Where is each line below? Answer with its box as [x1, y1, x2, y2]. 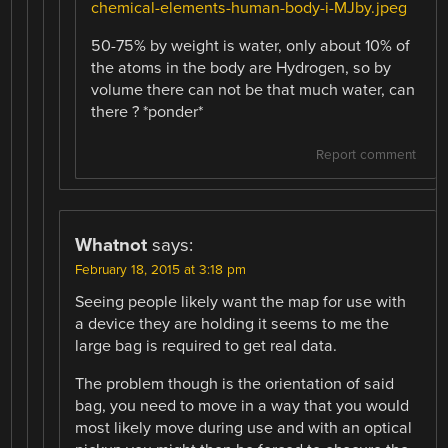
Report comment [315, 147, 416, 164]
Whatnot [75, 234, 148, 257]
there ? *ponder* [91, 101, 204, 122]
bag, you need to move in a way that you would [75, 396, 410, 417]
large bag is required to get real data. [75, 336, 338, 357]
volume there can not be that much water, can [91, 79, 416, 100]
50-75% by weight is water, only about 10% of [91, 35, 411, 56]
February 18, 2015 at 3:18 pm [75, 262, 247, 279]
